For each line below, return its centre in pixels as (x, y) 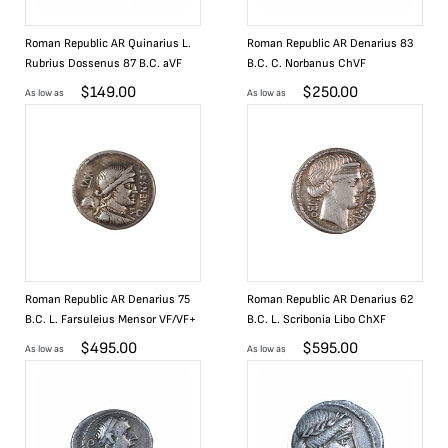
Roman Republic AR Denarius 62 (330, 299)
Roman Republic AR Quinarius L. (108, 43)
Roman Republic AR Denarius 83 (330, 43)
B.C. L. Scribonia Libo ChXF (316, 319)
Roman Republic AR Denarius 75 (107, 299)
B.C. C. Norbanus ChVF (306, 63)
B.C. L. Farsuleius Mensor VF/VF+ (110, 319)
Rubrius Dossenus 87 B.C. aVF (103, 63)
